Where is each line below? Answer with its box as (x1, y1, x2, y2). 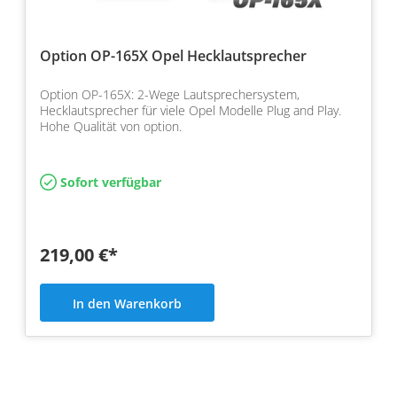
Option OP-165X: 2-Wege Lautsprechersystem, (40, 86, 300, 104)
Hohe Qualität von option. (40, 118, 182, 136)
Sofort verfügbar (57, 174, 162, 191)
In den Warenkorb (73, 294, 182, 312)
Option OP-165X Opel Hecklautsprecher (40, 46, 307, 66)
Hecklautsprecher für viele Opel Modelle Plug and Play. (40, 102, 341, 120)
